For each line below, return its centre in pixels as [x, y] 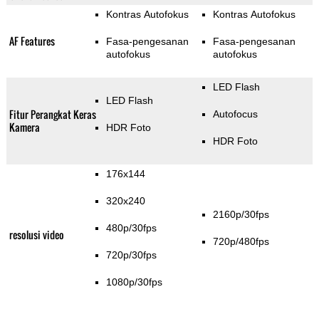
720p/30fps [131, 255]
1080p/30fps [134, 282]
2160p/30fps [241, 215]
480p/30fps [131, 228]
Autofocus [235, 114]
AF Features [32, 41]
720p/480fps [241, 242]
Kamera [24, 127]
